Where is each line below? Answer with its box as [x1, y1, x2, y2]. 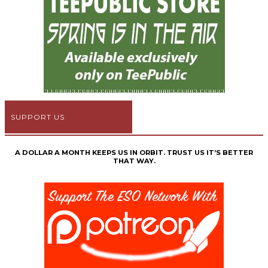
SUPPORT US [11, 112, 65, 122]
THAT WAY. [112, 157, 156, 166]
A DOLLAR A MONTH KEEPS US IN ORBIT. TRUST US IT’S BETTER [15, 148, 253, 157]
